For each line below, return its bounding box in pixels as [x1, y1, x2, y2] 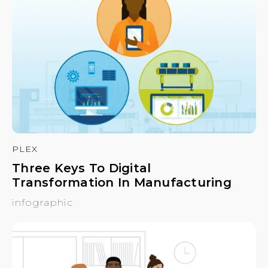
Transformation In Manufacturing [12, 175, 232, 190]
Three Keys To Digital [12, 161, 151, 176]
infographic [12, 197, 73, 209]
